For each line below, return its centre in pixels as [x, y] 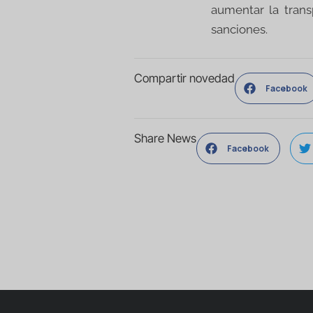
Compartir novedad [184, 79]
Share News [165, 139]
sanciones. [239, 30]
